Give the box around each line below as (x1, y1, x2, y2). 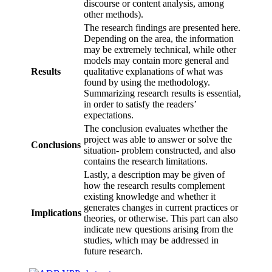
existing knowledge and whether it (84, 191, 216, 202)
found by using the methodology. (84, 77, 210, 88)
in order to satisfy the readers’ (84, 99, 196, 110)
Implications (31, 208, 81, 219)
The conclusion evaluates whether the (84, 123, 228, 134)
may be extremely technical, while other (84, 44, 236, 55)
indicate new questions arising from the (84, 224, 233, 235)
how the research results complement (84, 180, 225, 191)
